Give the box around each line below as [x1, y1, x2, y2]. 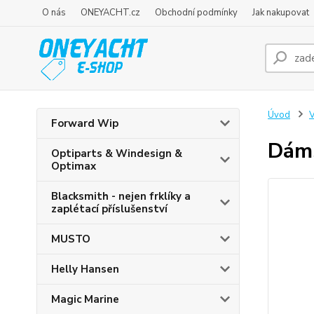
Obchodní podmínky [155, 6, 238, 19]
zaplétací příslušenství [51, 202, 168, 216]
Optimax [51, 159, 96, 173]
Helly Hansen [51, 262, 119, 276]
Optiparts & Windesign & [51, 146, 182, 161]
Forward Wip [51, 116, 118, 130]
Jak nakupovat [252, 6, 309, 19]
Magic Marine [51, 292, 119, 306]
